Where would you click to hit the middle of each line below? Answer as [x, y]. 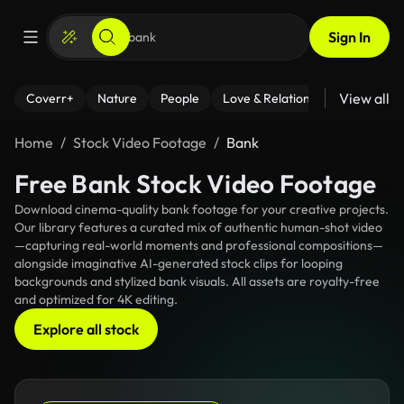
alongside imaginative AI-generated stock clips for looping [179, 263]
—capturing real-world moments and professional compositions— [199, 245]
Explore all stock [86, 329]
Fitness [381, 98]
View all [364, 98]
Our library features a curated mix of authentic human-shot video [198, 227]
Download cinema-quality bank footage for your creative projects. [202, 209]
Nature [117, 98]
